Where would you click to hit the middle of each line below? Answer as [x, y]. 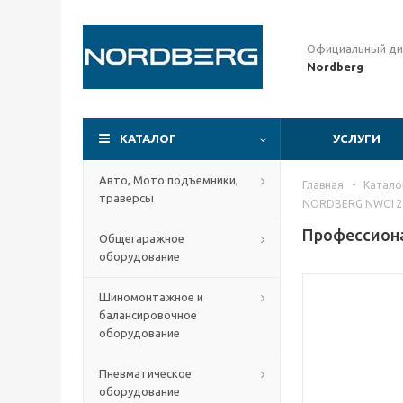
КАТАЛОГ [148, 139]
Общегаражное [142, 238]
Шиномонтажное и [151, 297]
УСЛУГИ [357, 139]
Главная [323, 185]
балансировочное [148, 315]
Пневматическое [145, 373]
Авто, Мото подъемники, [169, 180]
